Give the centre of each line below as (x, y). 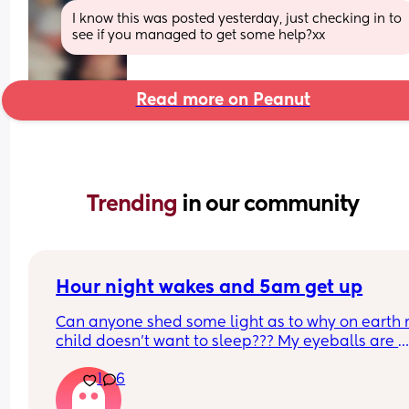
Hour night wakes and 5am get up (210, 288)
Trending (134, 204)
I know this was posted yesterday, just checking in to (237, 19)
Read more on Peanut (223, 100)
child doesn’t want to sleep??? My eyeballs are (225, 342)
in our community (270, 204)
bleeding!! (93, 361)
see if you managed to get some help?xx (199, 35)
